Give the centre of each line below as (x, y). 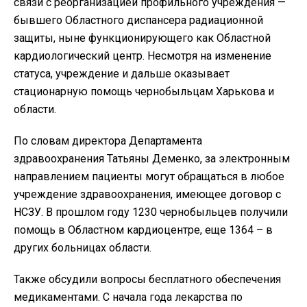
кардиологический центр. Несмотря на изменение (143, 56)
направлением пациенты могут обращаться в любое (149, 176)
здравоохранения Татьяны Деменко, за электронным (152, 158)
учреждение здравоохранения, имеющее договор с (147, 194)
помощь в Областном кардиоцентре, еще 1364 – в (143, 230)
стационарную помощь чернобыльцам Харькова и (144, 91)
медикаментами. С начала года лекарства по (128, 297)
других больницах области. (83, 247)
